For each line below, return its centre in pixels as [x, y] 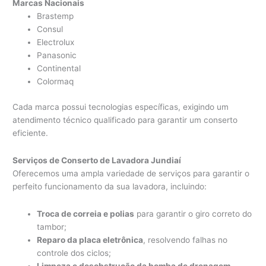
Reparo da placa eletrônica [90, 240]
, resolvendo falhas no [186, 240]
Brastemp [56, 16]
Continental [59, 69]
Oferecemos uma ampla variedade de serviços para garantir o [131, 173]
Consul [50, 29]
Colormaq [56, 82]
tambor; [52, 227]
